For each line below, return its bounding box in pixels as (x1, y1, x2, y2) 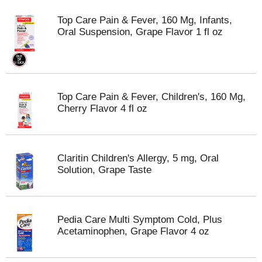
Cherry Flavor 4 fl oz (57, 103, 147, 114)
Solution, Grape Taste (57, 164, 151, 175)
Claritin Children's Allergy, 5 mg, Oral (57, 153, 219, 164)
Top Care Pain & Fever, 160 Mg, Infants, (57, 15, 232, 26)
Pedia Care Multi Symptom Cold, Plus (57, 214, 222, 225)
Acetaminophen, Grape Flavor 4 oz (57, 226, 209, 237)
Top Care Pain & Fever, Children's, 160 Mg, (57, 91, 246, 102)
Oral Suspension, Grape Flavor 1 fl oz (57, 26, 223, 37)
